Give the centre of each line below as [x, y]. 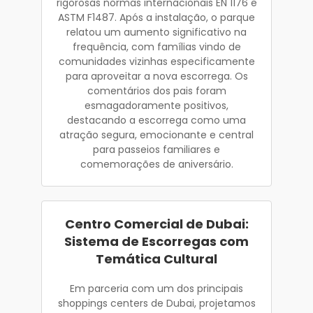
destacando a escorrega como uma [156, 120]
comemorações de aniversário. [156, 164]
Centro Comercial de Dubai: [156, 224]
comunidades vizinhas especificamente [156, 61]
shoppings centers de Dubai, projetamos [156, 303]
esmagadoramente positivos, [156, 105]
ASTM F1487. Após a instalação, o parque [156, 17]
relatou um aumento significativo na [156, 32]
